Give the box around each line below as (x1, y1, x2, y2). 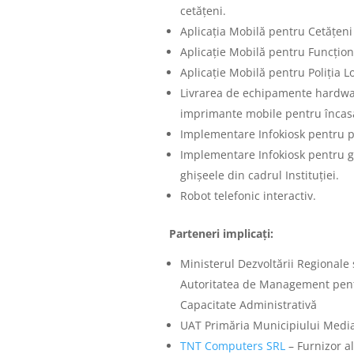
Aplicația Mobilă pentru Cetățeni (179, 24, 352, 40)
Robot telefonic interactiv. (179, 188, 316, 204)
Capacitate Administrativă (179, 297, 317, 313)
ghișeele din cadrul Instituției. (179, 168, 339, 183)
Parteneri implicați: (168, 226, 273, 242)
